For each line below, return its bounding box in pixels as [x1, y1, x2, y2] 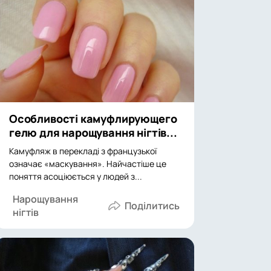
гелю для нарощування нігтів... [9, 125, 177, 140]
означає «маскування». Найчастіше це [9, 158, 166, 169]
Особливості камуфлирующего [9, 111, 177, 126]
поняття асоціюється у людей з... [9, 171, 142, 182]
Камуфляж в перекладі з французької [9, 145, 157, 157]
